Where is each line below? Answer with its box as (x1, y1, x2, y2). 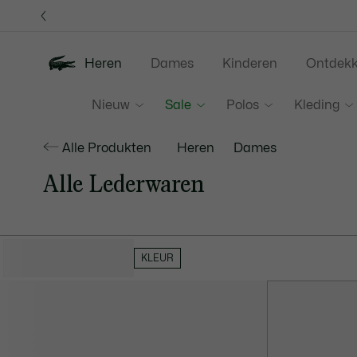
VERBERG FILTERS (33, 253, 120, 263)
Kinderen (222, 57, 277, 70)
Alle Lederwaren (42, 169, 205, 198)
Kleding (293, 98, 339, 112)
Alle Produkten (61, 142, 151, 155)
